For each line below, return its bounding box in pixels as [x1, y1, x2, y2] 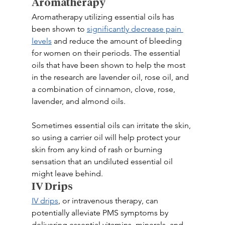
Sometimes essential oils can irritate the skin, [31, 121, 193, 130]
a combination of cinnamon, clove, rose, [31, 84, 177, 94]
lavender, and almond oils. [31, 96, 126, 106]
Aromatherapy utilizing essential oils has [31, 12, 176, 22]
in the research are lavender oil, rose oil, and [31, 72, 191, 82]
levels [31, 36, 52, 46]
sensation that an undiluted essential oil [31, 157, 175, 166]
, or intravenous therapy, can [58, 196, 160, 205]
